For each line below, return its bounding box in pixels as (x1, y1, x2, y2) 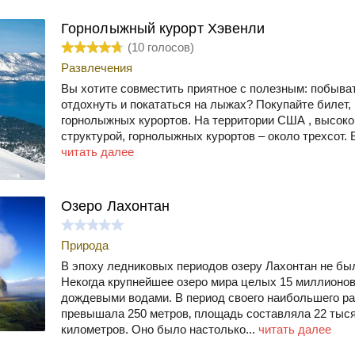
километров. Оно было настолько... (61, 322, 258, 336)
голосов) (144, 40, 194, 54)
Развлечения (61, 60, 132, 74)
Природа (61, 238, 109, 252)
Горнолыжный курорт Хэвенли (61, 20, 265, 36)
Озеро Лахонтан (61, 197, 170, 214)
